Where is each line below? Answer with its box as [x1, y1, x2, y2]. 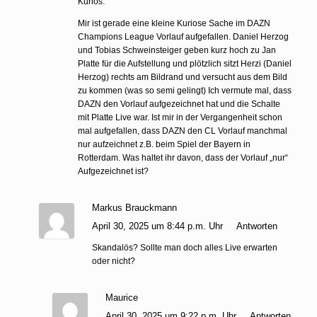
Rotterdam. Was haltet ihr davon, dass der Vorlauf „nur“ [78, 152, 288, 163]
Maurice [105, 292, 138, 303]
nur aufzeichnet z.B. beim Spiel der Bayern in [78, 139, 250, 149]
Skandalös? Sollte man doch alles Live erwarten [91, 242, 277, 253]
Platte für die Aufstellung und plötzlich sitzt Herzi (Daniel [78, 58, 292, 69]
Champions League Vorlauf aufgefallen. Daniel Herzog [78, 31, 289, 42]
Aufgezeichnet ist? [78, 166, 149, 176]
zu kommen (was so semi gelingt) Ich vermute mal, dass [78, 85, 292, 96]
